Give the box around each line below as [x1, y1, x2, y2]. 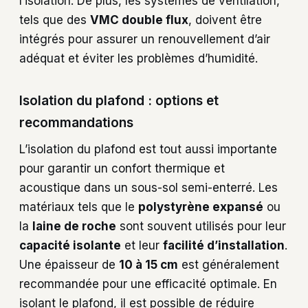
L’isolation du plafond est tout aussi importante [19, 142, 277, 156]
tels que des [19, 13, 90, 27]
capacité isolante [19, 238, 121, 252]
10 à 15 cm [119, 257, 178, 272]
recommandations [19, 115, 133, 131]
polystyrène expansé [138, 199, 263, 214]
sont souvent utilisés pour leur [116, 219, 286, 233]
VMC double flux [90, 13, 188, 27]
